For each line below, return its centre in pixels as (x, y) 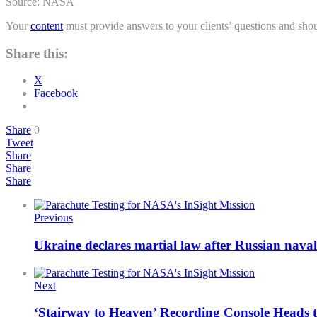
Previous (53, 218)
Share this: (37, 53)
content (47, 25)
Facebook (56, 93)
